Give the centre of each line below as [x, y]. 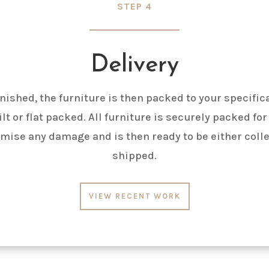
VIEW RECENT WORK [134, 196]
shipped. [134, 155]
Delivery [134, 65]
